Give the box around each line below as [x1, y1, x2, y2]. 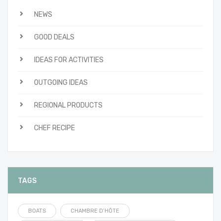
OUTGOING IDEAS [34, 78, 88, 87]
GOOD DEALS [34, 33, 74, 41]
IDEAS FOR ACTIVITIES [34, 55, 104, 64]
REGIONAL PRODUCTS [34, 101, 103, 110]
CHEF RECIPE [34, 123, 75, 132]
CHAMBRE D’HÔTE [71, 207, 119, 214]
